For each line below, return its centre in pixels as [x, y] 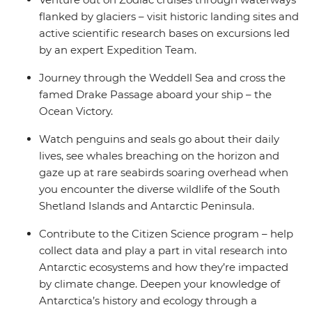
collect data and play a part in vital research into [163, 251]
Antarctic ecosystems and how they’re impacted [164, 267]
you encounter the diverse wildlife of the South [159, 189]
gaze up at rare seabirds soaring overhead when [164, 173]
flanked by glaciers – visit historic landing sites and [169, 17]
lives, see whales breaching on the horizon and [159, 156]
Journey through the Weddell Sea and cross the [162, 78]
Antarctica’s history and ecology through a [148, 301]
